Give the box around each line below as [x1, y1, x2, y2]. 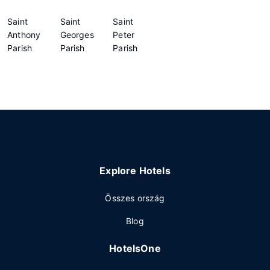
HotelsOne [109, 242, 161, 254]
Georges [60, 30, 94, 40]
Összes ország [105, 193, 165, 203]
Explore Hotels [99, 165, 171, 177]
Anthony [7, 30, 41, 40]
